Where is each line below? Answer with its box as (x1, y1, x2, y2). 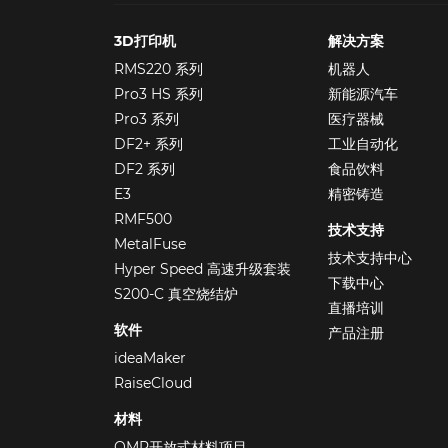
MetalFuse (114, 234, 186, 253)
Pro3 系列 (114, 109, 179, 128)
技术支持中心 (327, 248, 412, 267)
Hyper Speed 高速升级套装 (114, 259, 291, 278)
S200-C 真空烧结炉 (114, 284, 238, 303)
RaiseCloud (114, 373, 192, 392)
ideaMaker (114, 348, 186, 367)
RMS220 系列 (114, 59, 203, 78)
